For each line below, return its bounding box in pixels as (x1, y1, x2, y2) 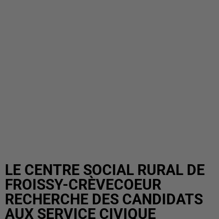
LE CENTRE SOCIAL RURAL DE (5, 161, 205, 178)
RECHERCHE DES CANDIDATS (5, 191, 203, 208)
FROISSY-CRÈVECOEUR (5, 176, 161, 193)
